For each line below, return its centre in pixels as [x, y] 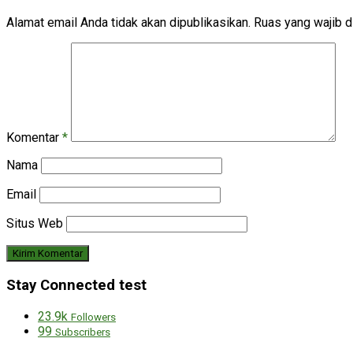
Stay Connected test [76, 286]
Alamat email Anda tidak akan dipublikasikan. [128, 23]
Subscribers [83, 332]
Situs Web [35, 224]
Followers [93, 317]
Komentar [34, 138]
